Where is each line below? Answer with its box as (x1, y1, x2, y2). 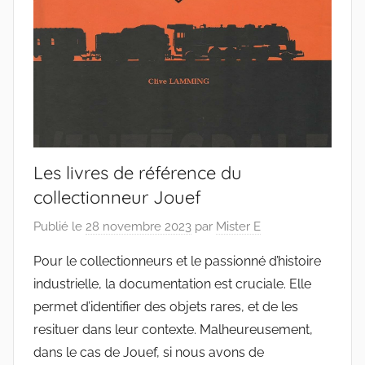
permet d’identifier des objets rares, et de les (33, 298, 298, 314)
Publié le (33, 218, 86, 234)
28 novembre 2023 (86, 218, 191, 234)
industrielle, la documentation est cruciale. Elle (33, 275, 311, 292)
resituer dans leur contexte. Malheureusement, (33, 321, 313, 337)
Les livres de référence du (33, 161, 242, 185)
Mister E (216, 218, 261, 234)
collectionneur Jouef (33, 186, 201, 209)
